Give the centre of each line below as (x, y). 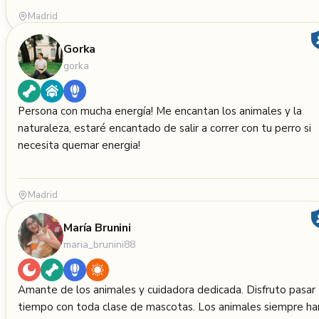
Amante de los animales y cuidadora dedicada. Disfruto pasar (167, 290)
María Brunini (97, 228)
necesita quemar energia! (79, 145)
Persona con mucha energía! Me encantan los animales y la (160, 111)
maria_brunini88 (99, 244)
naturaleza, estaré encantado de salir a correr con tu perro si (164, 128)
